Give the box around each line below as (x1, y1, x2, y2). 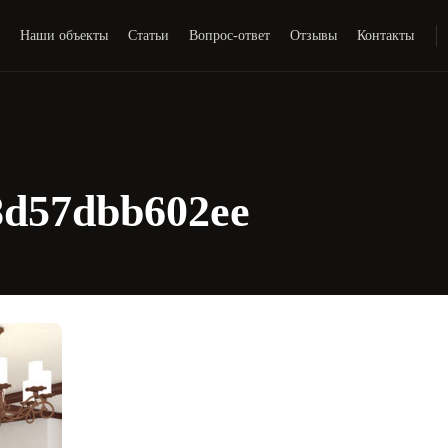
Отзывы (290, 27, 338, 43)
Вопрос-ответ (189, 27, 271, 43)
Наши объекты (20, 27, 109, 43)
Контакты (357, 27, 415, 43)
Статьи (128, 27, 170, 43)
